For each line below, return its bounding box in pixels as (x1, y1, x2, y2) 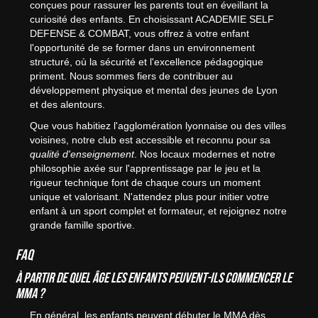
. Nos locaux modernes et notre (134, 148, 276, 160)
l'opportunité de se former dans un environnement (30, 42, 256, 54)
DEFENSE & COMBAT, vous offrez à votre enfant (30, 28, 250, 40)
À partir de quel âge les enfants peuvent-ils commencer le (16, 270, 292, 286)
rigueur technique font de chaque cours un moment (30, 177, 261, 189)
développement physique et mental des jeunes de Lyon (30, 84, 278, 97)
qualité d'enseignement (30, 148, 135, 160)
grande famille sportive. (30, 219, 136, 231)
